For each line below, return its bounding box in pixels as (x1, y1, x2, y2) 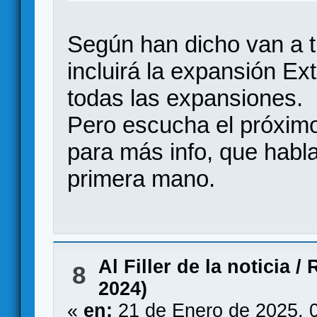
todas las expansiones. (67, 84, 304, 111)
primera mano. (67, 165, 216, 192)
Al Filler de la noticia (98, 255, 290, 277)
